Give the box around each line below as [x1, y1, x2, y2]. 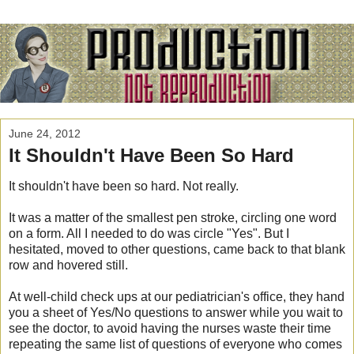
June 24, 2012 [9, 126, 81, 140]
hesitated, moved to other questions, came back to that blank [9, 243, 345, 257]
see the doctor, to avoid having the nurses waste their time [9, 322, 331, 336]
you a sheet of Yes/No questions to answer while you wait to [9, 306, 343, 320]
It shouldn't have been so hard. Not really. [9, 179, 239, 194]
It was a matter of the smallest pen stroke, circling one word [9, 211, 337, 225]
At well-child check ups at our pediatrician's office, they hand [9, 290, 345, 304]
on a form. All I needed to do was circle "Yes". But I [9, 227, 289, 241]
